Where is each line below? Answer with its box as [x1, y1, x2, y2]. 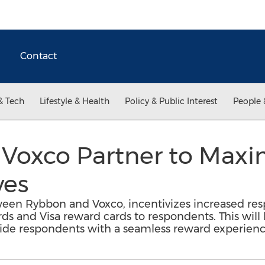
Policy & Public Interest [125, 96, 218, 106]
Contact [20, 50, 57, 62]
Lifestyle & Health [40, 96, 109, 106]
